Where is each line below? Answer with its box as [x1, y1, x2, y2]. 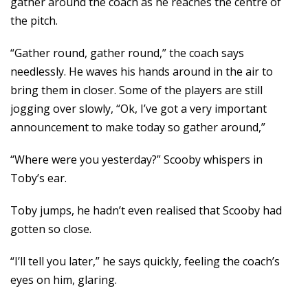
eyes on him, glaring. [10, 272, 117, 287]
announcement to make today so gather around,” [10, 120, 265, 135]
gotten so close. [10, 221, 91, 236]
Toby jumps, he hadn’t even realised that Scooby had [10, 203, 282, 218]
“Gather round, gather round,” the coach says [10, 45, 244, 60]
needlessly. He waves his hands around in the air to [10, 64, 273, 79]
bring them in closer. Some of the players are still [10, 82, 263, 98]
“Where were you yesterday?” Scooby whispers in [10, 152, 263, 167]
